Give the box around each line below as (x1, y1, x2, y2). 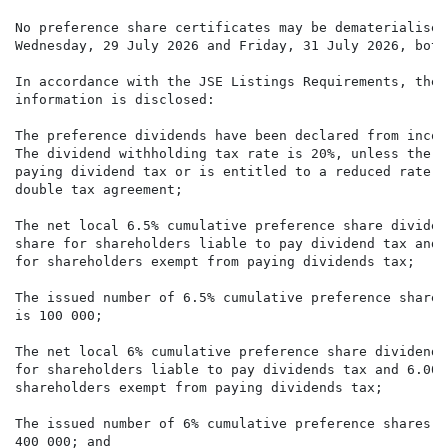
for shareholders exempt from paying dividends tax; (15, 254, 415, 270)
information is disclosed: (15, 92, 215, 108)
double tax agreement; (15, 182, 183, 198)
